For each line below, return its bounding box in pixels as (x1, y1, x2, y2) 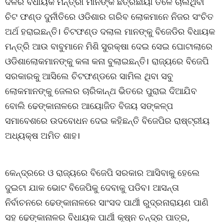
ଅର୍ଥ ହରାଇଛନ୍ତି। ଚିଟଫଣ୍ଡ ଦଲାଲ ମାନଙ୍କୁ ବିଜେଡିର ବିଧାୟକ (5, 25, 215, 37)
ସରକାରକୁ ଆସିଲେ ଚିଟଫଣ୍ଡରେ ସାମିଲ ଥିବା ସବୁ (5, 70, 173, 82)
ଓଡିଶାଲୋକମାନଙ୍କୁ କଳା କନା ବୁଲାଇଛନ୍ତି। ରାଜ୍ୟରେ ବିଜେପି (5, 55, 209, 67)
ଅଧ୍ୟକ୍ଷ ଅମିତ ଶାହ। (5, 129, 80, 141)
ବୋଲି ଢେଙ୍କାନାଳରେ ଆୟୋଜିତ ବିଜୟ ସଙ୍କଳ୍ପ (5, 100, 173, 111)
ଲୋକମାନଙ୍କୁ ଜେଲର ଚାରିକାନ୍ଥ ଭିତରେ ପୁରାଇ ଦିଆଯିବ (5, 85, 197, 97)
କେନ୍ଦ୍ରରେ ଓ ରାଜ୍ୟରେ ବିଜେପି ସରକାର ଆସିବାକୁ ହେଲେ (5, 166, 200, 178)
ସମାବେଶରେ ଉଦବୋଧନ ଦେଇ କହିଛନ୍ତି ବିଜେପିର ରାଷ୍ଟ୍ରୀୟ (5, 114, 210, 126)
